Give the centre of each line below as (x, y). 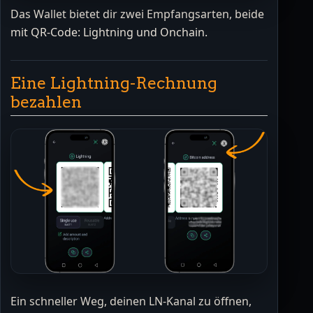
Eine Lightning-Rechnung (114, 83)
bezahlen (46, 102)
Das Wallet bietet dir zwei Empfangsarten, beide (137, 14)
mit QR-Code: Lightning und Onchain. (109, 32)
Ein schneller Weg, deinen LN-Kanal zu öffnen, (131, 301)
